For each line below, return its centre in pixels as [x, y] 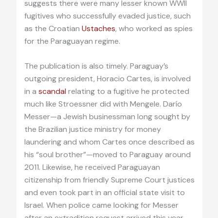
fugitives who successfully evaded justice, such [107, 16]
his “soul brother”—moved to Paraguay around [107, 155]
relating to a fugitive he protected [127, 91]
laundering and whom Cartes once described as [109, 142]
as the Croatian [53, 28]
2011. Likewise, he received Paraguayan [92, 167]
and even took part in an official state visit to [104, 193]
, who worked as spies [154, 28]
